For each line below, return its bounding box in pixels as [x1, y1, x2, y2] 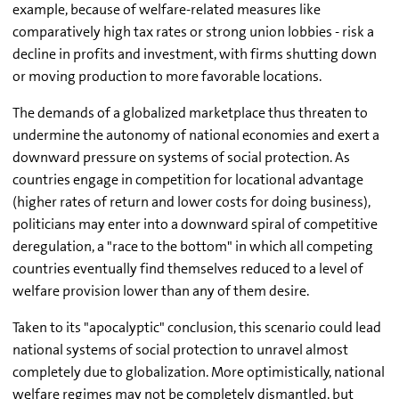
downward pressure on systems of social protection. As [12, 148, 350, 167]
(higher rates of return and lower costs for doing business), [12, 192, 370, 212]
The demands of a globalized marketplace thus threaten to [12, 103, 368, 123]
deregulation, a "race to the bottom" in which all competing [12, 237, 373, 256]
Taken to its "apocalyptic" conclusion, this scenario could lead [12, 318, 381, 338]
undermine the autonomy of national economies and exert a [12, 126, 379, 145]
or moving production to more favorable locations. [12, 67, 322, 86]
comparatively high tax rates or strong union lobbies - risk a [12, 22, 374, 42]
